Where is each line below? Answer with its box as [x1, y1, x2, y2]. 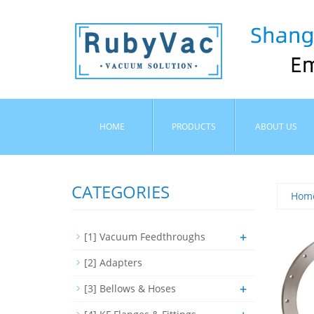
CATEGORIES [71, 180, 170, 203]
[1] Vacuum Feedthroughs [84, 230, 205, 243]
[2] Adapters [84, 256, 142, 269]
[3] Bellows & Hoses [84, 282, 176, 295]
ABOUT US [254, 121, 297, 132]
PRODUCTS [172, 121, 216, 132]
